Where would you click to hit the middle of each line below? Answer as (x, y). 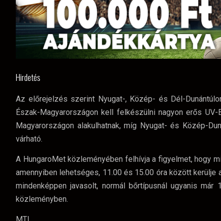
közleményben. (42, 199)
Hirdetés (28, 77)
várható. (29, 139)
